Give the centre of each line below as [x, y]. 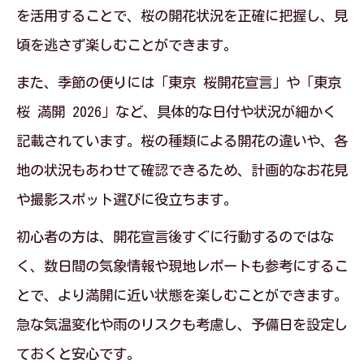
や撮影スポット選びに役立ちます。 [127, 199]
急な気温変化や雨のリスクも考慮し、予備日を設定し [182, 325]
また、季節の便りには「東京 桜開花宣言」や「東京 [179, 82]
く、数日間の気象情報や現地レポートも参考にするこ [182, 266]
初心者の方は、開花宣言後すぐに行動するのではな [175, 237]
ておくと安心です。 [78, 354]
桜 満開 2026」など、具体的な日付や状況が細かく [176, 112]
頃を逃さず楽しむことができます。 [127, 45]
